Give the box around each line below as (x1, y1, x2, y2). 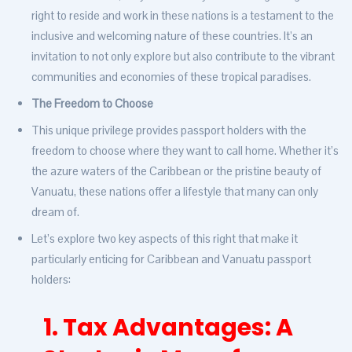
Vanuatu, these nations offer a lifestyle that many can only (31, 184, 318, 200)
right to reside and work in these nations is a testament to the (31, 8, 334, 24)
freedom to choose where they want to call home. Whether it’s (31, 143, 339, 159)
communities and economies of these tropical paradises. (31, 69, 311, 85)
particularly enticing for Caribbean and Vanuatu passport (31, 251, 311, 267)
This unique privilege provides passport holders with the (31, 123, 306, 138)
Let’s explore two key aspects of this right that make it (31, 231, 298, 247)
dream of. (31, 204, 79, 220)
